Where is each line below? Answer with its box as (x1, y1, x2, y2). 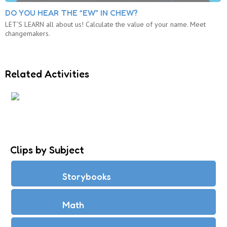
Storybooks (62, 171, 111, 182)
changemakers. (5, 29, 50, 39)
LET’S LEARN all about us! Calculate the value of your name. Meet (5, 20, 206, 29)
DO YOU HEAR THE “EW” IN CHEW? (5, 8, 138, 18)
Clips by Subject (10, 144, 84, 157)
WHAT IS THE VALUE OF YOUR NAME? (37, 106, 196, 118)
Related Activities (5, 68, 89, 81)
